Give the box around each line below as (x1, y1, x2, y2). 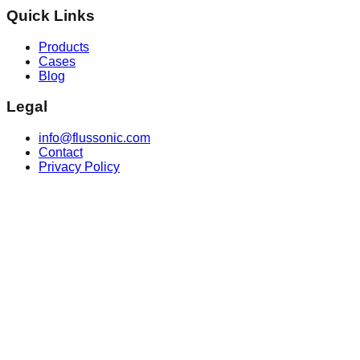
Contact (39, 145, 83, 160)
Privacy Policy (39, 160, 120, 174)
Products (39, 39, 89, 54)
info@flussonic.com (39, 131, 150, 145)
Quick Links (6, 7, 95, 25)
